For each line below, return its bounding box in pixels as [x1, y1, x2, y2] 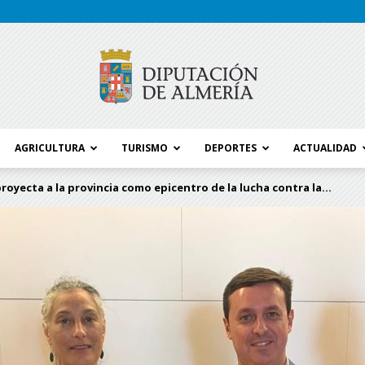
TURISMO [121, 141, 168, 155]
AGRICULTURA [15, 141, 85, 155]
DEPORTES [204, 141, 257, 155]
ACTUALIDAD [293, 141, 357, 155]
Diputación [182, 262, 231, 275]
